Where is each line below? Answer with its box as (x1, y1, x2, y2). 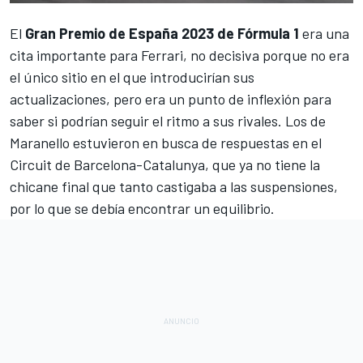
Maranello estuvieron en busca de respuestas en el (10, 133, 322, 152)
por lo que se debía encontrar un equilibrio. (10, 199, 275, 217)
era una (299, 23, 349, 42)
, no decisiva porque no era (183, 45, 349, 64)
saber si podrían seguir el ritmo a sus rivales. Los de (10, 111, 326, 130)
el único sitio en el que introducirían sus (10, 67, 254, 86)
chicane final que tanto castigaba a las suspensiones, (10, 177, 338, 195)
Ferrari (141, 45, 183, 64)
